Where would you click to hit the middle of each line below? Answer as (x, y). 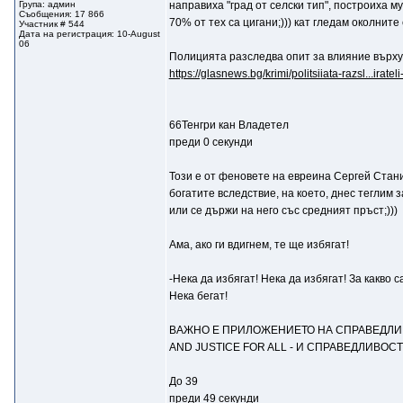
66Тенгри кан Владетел (228, 125)
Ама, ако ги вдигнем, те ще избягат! (259, 245)
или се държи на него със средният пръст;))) (283, 210)
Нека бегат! (198, 296)
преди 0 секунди (210, 142)
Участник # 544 (51, 24)
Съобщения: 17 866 (61, 14)
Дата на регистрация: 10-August (89, 34)
